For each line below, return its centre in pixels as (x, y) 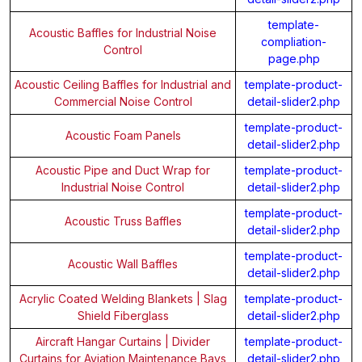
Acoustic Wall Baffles (123, 263)
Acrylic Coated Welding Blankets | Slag (123, 298)
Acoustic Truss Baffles (123, 221)
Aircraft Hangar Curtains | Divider (123, 341)
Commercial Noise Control (123, 101)
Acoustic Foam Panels (123, 135)
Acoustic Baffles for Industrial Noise (123, 32)
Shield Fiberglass (123, 315)
